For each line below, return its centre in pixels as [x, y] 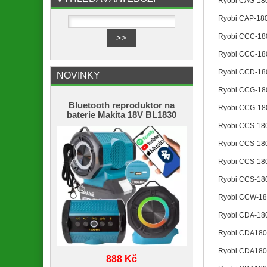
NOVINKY [78, 75]
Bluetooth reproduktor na [122, 105]
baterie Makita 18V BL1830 [122, 115]
